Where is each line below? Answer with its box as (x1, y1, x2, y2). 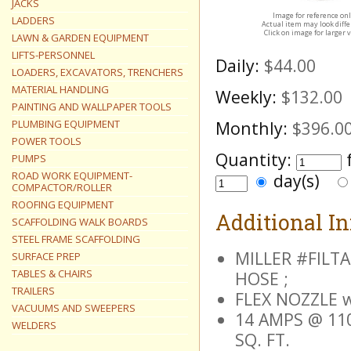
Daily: (215, 54, 259, 77)
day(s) (269, 169, 334, 192)
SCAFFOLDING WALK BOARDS (12, 215, 148, 229)
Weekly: (215, 85, 277, 108)
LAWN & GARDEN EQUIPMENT (12, 31, 149, 45)
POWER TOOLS (12, 134, 81, 148)
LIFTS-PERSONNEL (12, 48, 95, 62)
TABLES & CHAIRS (12, 266, 92, 280)
